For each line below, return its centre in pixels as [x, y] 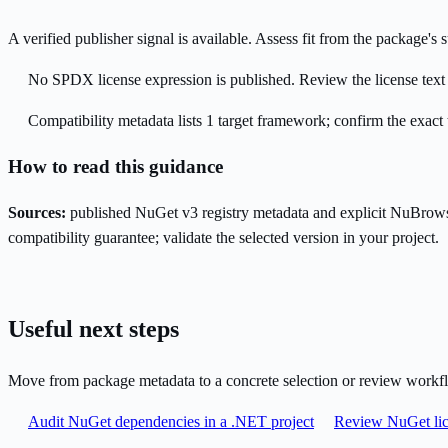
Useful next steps [93, 329]
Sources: [37, 212]
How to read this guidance [115, 166]
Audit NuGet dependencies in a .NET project [171, 422]
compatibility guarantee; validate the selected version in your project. [223, 237]
